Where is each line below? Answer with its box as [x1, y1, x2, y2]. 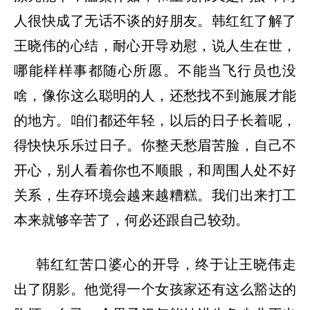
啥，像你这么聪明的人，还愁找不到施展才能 [14, 88, 296, 104]
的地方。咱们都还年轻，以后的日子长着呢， [14, 113, 296, 129]
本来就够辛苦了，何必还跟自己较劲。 [14, 212, 249, 228]
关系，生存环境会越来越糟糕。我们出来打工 [14, 188, 296, 203]
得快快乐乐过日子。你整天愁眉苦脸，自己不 [14, 138, 296, 154]
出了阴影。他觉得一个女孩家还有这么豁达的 [14, 282, 296, 298]
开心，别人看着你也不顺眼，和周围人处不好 [14, 163, 296, 179]
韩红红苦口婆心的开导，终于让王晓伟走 [36, 257, 296, 273]
